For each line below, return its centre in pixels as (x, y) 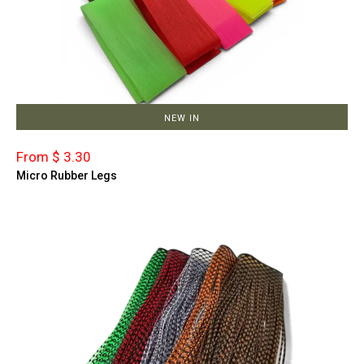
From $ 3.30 (54, 156)
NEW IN (182, 118)
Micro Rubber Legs (67, 175)
